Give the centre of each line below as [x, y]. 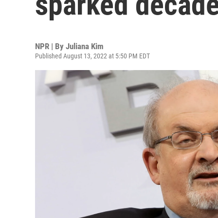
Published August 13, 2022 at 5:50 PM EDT [92, 56]
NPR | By [50, 46]
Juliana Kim [85, 46]
